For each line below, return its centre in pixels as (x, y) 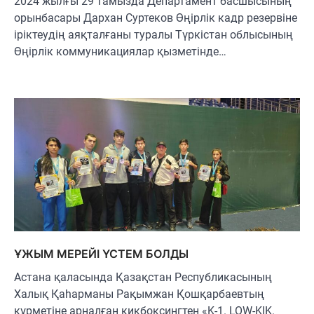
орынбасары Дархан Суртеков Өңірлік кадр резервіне (156, 18)
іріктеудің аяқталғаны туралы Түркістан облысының (153, 34)
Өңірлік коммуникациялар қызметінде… (120, 51)
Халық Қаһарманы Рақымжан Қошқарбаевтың (139, 294)
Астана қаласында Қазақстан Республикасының (143, 278)
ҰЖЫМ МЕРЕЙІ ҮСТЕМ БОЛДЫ (101, 254)
